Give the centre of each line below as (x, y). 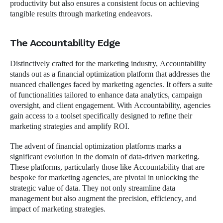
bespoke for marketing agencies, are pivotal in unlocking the (104, 178)
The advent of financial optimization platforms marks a (96, 147)
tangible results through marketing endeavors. (82, 14)
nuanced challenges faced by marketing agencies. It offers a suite (111, 84)
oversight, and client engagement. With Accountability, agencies (110, 105)
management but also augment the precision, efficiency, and (103, 199)
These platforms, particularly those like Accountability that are (107, 167)
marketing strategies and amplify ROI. (71, 126)
